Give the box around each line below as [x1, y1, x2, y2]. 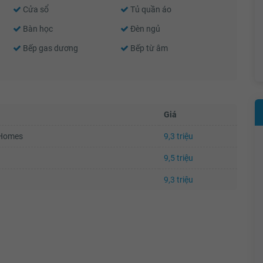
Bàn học [21, 23, 53, 33]
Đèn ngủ [129, 23, 161, 33]
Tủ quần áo [129, 4, 172, 14]
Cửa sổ [21, 4, 49, 14]
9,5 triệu [164, 153, 193, 163]
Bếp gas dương [21, 43, 78, 53]
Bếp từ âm [129, 43, 168, 53]
